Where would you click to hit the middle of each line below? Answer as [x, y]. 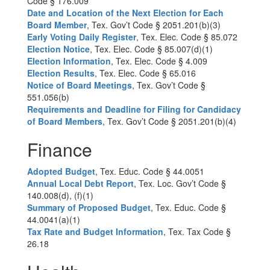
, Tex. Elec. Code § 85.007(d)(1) [152, 49]
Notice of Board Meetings [80, 85]
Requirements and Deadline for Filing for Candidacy [134, 109]
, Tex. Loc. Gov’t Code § [180, 183]
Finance [62, 149]
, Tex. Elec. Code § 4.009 [160, 61]
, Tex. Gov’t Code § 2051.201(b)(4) [171, 121]
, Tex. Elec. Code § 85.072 [187, 37]
